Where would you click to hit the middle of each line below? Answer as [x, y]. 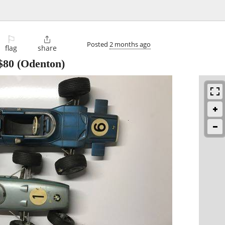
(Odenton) [39, 64]
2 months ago [130, 44]
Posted [98, 44]
